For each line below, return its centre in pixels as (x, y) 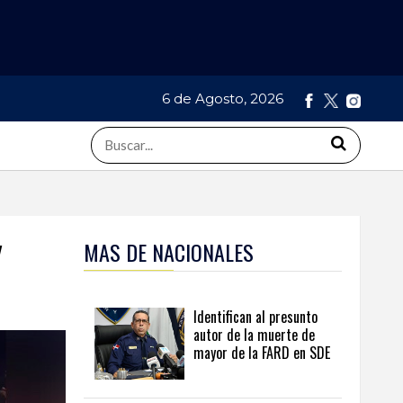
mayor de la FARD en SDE (262, 353)
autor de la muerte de (254, 335)
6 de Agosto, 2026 (224, 99)
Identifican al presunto (255, 317)
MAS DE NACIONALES (169, 252)
